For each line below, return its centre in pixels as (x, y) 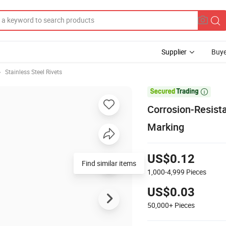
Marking (166, 127)
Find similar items (109, 163)
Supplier (174, 52)
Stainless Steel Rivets (34, 72)
